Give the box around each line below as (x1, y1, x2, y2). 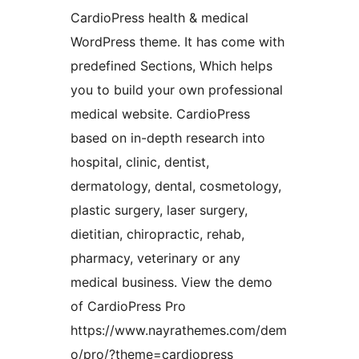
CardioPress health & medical (71, 10, 248, 26)
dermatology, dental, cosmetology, (71, 178, 281, 195)
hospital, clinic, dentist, (71, 154, 209, 171)
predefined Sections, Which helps (71, 58, 272, 75)
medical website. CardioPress (71, 106, 250, 123)
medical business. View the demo (71, 274, 272, 291)
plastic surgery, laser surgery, (71, 202, 248, 219)
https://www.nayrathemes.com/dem (71, 322, 287, 339)
